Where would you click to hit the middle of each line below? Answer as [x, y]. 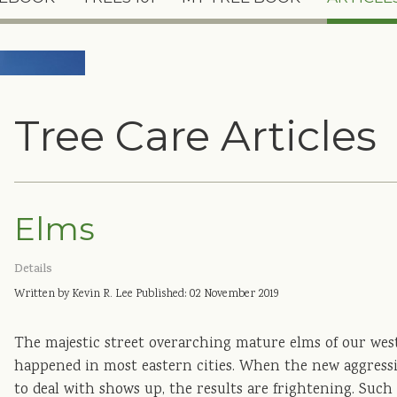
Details [34, 270]
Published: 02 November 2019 [207, 294]
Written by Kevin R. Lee [74, 294]
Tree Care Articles [196, 136]
